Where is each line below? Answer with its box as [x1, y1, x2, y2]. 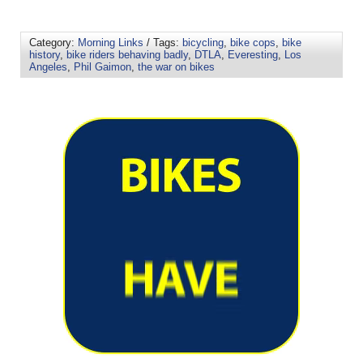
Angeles [29, 60, 67, 73]
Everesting [228, 48, 278, 61]
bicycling [182, 36, 224, 49]
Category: [29, 36, 78, 49]
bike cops [230, 36, 275, 49]
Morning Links [78, 36, 143, 49]
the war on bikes [138, 60, 215, 73]
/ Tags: [143, 36, 182, 49]
